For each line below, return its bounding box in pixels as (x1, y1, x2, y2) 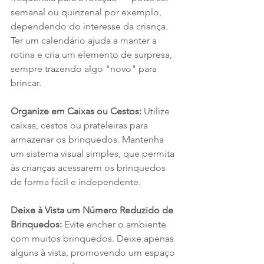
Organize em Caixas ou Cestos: (11, 105, 144, 117)
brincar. (11, 77, 41, 89)
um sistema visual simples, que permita (11, 148, 177, 160)
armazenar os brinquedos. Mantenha (11, 134, 166, 146)
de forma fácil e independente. (11, 176, 141, 188)
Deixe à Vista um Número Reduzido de (11, 204, 176, 216)
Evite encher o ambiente (64, 219, 169, 230)
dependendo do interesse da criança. (11, 21, 170, 32)
